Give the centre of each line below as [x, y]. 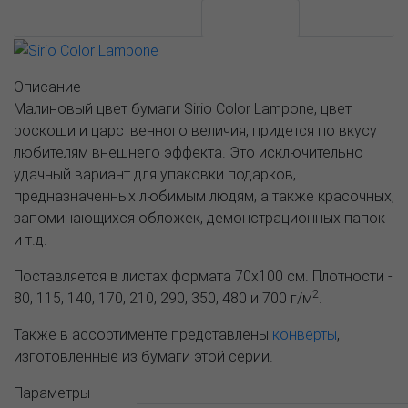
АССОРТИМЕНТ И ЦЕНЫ [107, 18]
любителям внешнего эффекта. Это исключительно [189, 152]
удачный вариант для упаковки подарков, [155, 173]
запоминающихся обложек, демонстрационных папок [199, 217]
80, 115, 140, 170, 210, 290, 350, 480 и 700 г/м [163, 297]
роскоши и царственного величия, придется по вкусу [195, 130]
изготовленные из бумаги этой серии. [143, 356]
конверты [305, 334]
